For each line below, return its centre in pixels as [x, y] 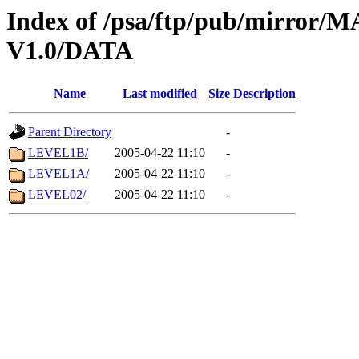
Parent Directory [70, 132]
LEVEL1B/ [58, 153]
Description [264, 94]
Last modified [160, 94]
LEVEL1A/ [58, 174]
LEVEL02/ [57, 195]
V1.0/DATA [70, 50]
